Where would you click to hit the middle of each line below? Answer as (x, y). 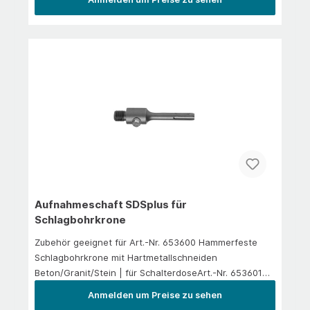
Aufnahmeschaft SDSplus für (110, 204)
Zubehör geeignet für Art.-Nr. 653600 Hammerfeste (146, 242)
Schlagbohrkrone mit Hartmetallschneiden (126, 257)
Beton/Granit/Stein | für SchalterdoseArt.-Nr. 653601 (148, 272)
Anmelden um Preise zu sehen (155, 295)
